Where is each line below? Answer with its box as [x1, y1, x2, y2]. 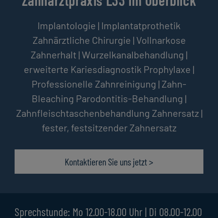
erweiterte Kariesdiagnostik [24, 63, 142, 75]
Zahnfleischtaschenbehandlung [16, 107, 150, 119]
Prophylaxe [144, 63, 191, 75]
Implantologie [37, 19, 96, 32]
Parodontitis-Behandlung [76, 92, 183, 105]
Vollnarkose [136, 34, 186, 46]
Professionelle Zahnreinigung [32, 78, 156, 90]
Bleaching [32, 92, 74, 105]
